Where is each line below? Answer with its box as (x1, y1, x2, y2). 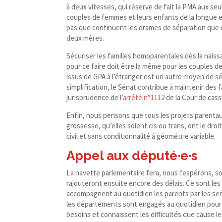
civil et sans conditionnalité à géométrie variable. (66, 131, 216, 141)
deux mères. (66, 33, 106, 43)
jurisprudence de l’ (66, 93, 123, 103)
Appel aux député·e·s (66, 148, 198, 164)
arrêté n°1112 (123, 93, 165, 103)
